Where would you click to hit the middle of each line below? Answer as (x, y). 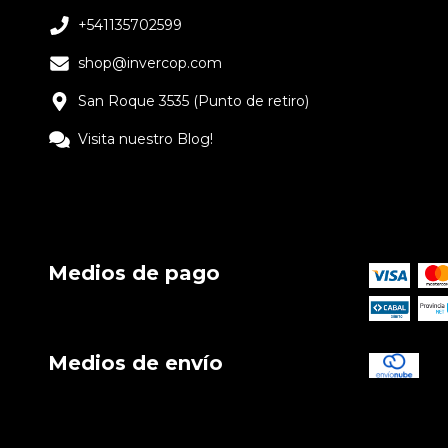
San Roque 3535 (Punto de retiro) (193, 101)
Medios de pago (134, 273)
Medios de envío (135, 363)
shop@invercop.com (150, 63)
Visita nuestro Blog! (145, 139)
